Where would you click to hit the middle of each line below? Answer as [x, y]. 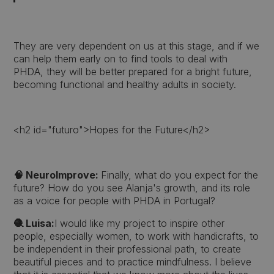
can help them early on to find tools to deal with [121, 59]
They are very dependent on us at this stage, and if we [137, 46]
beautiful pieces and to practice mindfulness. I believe [133, 262]
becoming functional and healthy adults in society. [125, 84]
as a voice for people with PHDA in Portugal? [115, 201]
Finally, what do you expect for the [180, 175]
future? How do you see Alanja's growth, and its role [132, 188]
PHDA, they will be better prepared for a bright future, [133, 72]
